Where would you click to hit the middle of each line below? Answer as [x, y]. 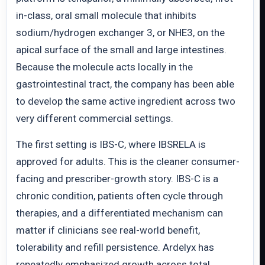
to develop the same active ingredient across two [126, 101]
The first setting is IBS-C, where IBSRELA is [111, 144]
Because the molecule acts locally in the [104, 67]
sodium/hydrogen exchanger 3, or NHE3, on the [120, 33]
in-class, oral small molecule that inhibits [106, 15]
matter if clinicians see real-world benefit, [108, 230]
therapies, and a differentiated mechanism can [119, 213]
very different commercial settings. [95, 118]
